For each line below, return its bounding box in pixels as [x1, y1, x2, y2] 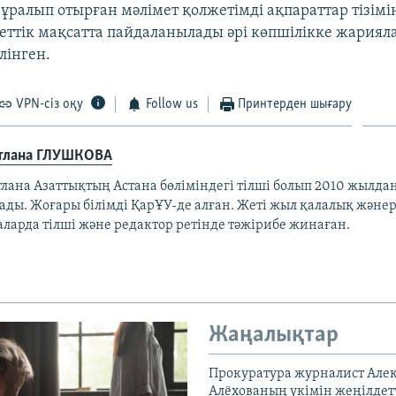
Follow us [145, 96, 198, 111]
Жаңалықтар [209, 323, 339, 347]
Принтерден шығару [238, 96, 353, 111]
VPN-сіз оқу [16, 96, 84, 111]
